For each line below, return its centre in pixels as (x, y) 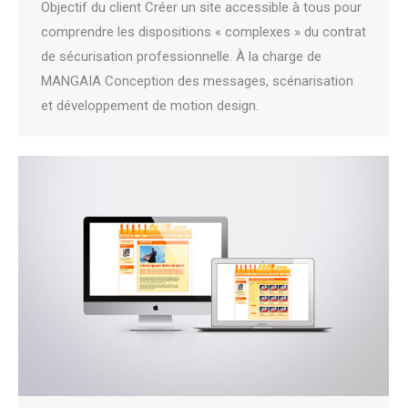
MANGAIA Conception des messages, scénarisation (197, 82)
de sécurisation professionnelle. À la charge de (181, 57)
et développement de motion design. (150, 106)
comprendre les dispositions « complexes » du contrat (204, 32)
